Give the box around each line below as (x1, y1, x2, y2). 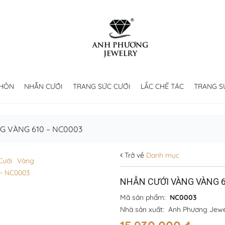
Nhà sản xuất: (120, 205, 168, 214)
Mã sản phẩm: (120, 193, 170, 202)
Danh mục (144, 151, 179, 160)
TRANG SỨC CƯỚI (72, 82, 131, 91)
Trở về (123, 151, 144, 160)
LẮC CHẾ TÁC (140, 82, 184, 91)
